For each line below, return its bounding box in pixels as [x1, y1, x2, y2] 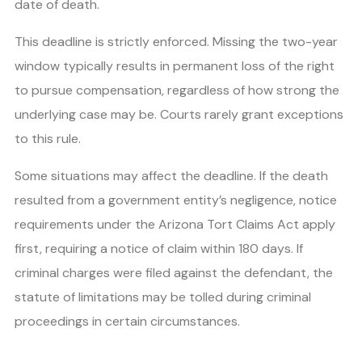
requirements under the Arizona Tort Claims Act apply [15, 215, 335, 233]
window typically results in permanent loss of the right [15, 57, 335, 74]
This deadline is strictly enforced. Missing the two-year [15, 32, 338, 50]
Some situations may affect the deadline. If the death [15, 166, 328, 184]
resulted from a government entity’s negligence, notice [15, 191, 337, 208]
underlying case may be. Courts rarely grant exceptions [15, 105, 343, 123]
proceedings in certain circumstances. [15, 312, 240, 330]
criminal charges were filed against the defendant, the [15, 263, 333, 281]
